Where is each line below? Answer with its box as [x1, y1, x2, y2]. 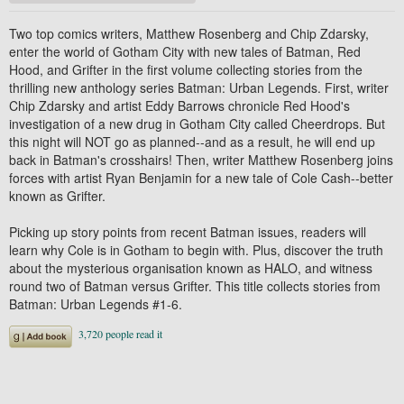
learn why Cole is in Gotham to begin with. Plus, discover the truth [9, 240, 383, 259]
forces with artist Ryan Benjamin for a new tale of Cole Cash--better [9, 168, 393, 187]
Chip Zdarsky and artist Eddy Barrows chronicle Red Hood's [9, 96, 350, 115]
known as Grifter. [9, 186, 106, 205]
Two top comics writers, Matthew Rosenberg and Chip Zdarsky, [9, 23, 369, 42]
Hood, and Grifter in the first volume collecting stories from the [9, 60, 363, 78]
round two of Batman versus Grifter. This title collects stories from [9, 276, 381, 295]
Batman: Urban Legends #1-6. [9, 294, 182, 313]
